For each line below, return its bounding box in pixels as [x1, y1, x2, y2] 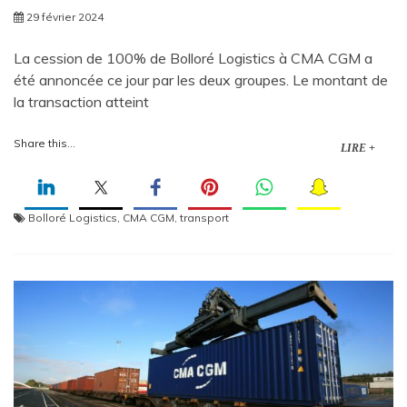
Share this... [14, 136, 75, 151]
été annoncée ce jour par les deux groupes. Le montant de [14, 71, 388, 90]
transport [180, 211, 229, 225]
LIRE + [341, 142, 375, 155]
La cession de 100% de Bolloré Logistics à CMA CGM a [14, 49, 372, 68]
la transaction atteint [14, 93, 149, 112]
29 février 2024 [26, 10, 104, 25]
